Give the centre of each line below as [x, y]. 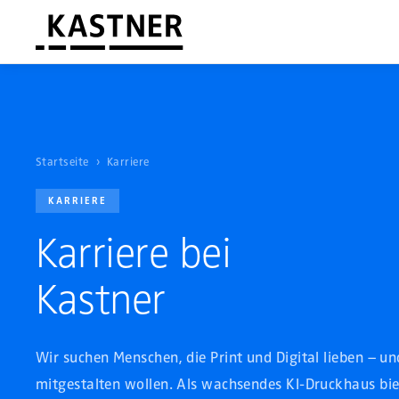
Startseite [62, 162]
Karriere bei [133, 253]
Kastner [101, 300]
